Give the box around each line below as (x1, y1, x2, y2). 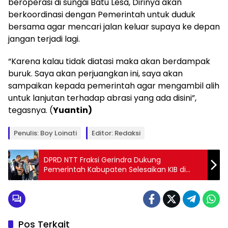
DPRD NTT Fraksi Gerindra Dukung (44, 154, 161, 165)
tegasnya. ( (8, 104, 53, 116)
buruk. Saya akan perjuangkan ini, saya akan (8, 67, 183, 79)
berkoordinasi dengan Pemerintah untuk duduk (8, 8, 195, 20)
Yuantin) (53, 104, 92, 116)
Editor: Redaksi (92, 128, 140, 138)
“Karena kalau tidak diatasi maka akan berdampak (8, 55, 210, 67)
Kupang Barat (44, 174, 92, 184)
